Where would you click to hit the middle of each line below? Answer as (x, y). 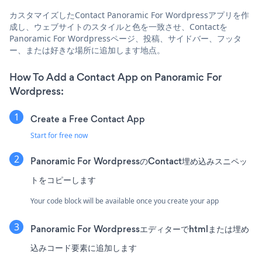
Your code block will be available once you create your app (125, 201)
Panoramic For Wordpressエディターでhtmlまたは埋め (140, 229)
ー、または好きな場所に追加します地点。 (87, 50)
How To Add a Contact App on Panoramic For (116, 77)
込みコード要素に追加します (84, 247)
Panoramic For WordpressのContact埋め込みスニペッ (139, 161)
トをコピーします (63, 180)
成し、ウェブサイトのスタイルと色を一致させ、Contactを (118, 26)
